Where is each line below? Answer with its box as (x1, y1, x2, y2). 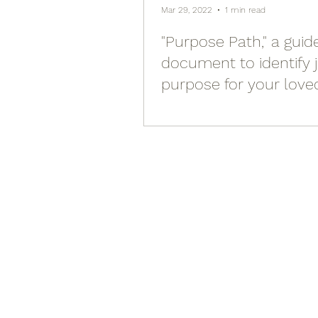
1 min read (225, 4, 265, 15)
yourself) (161, 96, 223, 114)
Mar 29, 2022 (161, 4, 212, 15)
